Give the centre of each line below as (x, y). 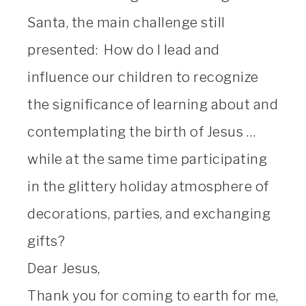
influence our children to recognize (143, 77)
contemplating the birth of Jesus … (142, 131)
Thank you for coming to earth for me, (153, 295)
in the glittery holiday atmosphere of (148, 186)
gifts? (46, 241)
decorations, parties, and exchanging (149, 213)
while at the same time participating (147, 159)
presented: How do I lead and (124, 50)
